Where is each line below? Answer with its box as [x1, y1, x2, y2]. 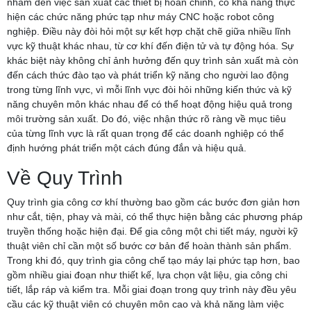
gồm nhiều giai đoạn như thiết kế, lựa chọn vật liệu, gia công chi [7, 269, 287, 280]
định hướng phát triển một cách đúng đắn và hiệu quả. [7, 142, 246, 153]
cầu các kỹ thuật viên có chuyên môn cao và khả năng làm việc [7, 298, 284, 310]
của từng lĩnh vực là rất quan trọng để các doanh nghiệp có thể [7, 127, 284, 139]
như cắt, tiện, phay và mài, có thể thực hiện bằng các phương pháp [7, 210, 303, 222]
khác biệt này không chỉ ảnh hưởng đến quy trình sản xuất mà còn [7, 54, 299, 66]
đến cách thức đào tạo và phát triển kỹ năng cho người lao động [7, 69, 289, 81]
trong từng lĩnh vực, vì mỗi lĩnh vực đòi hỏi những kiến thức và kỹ [7, 83, 292, 95]
